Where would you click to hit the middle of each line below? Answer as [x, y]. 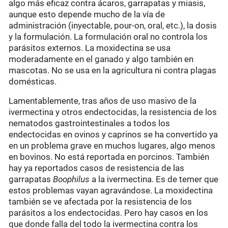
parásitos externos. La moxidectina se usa [90, 48]
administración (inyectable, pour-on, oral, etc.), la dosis [113, 26]
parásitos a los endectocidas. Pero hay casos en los [109, 213]
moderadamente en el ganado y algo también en [101, 59]
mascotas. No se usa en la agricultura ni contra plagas [113, 70]
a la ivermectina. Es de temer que [154, 179]
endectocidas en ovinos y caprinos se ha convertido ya [113, 135]
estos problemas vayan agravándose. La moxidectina [111, 191]
